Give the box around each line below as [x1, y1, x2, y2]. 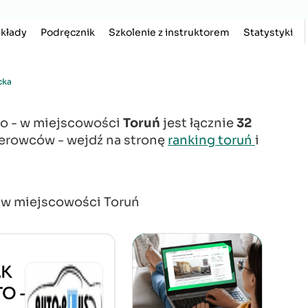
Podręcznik [40, 26, 95, 38]
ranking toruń [168, 133, 255, 148]
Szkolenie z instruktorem [108, 26, 230, 38]
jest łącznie [160, 115, 236, 131]
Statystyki [243, 26, 293, 38]
